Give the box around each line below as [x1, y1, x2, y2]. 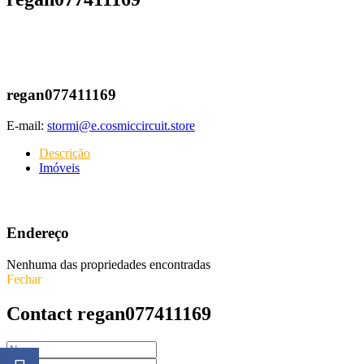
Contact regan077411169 [6, 302, 211, 324]
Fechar [6, 271, 41, 286]
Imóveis [39, 161, 80, 175]
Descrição [39, 146, 90, 161]
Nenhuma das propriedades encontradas [6, 257, 210, 271]
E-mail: [6, 119, 44, 133]
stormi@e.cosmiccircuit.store [47, 119, 195, 133]
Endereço [6, 224, 69, 242]
